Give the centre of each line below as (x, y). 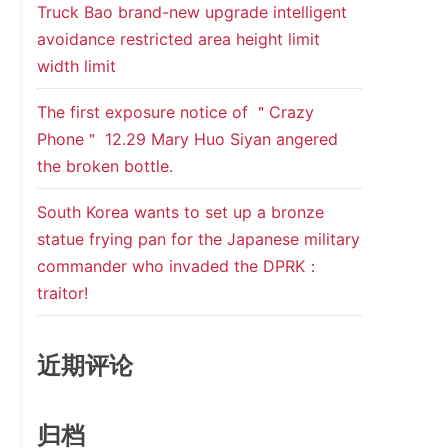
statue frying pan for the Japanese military (198, 239)
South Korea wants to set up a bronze (180, 212)
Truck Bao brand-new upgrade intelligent (191, 12)
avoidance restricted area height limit (178, 39)
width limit (76, 66)
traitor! (62, 293)
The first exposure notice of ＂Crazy (175, 112)
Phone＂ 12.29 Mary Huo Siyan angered (187, 139)
